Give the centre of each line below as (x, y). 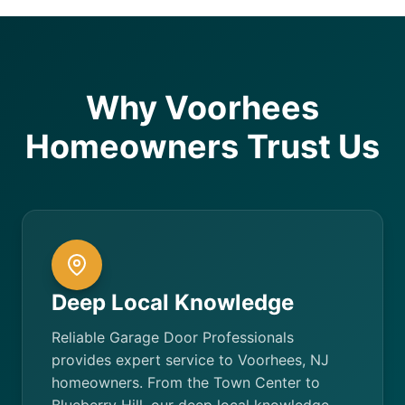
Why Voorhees (202, 108)
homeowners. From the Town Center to (186, 382)
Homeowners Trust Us (202, 146)
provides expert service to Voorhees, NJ (190, 360)
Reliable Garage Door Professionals (173, 337)
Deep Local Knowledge (173, 302)
